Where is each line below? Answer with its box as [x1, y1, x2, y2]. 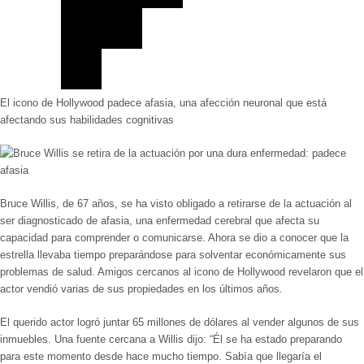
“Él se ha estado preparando [210, 333, 342, 345]
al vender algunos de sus [241, 316, 359, 328]
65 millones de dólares [132, 316, 241, 328]
